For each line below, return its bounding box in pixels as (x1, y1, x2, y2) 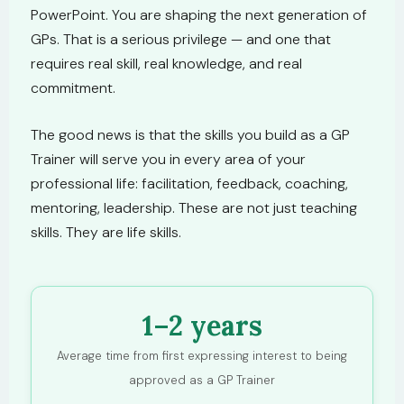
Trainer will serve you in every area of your (31, 150, 306, 170)
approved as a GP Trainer (129, 372, 275, 388)
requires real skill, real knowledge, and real (31, 53, 302, 73)
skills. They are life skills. (31, 223, 181, 243)
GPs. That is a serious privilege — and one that (31, 29, 331, 49)
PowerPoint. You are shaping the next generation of (31, 5, 367, 24)
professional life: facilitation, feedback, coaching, (31, 174, 348, 194)
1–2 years (142, 308, 262, 343)
